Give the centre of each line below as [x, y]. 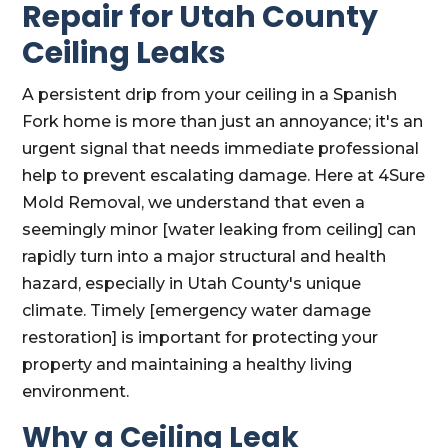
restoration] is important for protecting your [200, 337]
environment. [76, 391]
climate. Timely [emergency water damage [197, 310]
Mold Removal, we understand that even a [194, 202]
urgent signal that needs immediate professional [221, 148]
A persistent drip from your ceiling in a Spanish [210, 94]
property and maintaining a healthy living [187, 364]
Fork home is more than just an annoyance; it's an [223, 121]
